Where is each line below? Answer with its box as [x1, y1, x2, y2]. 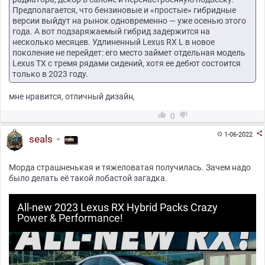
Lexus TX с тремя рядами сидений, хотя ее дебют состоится [12, 59, 241, 69]
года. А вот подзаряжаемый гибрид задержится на [12, 27, 210, 37]
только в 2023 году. [12, 69, 88, 79]
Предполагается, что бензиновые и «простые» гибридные [12, 5, 236, 15]
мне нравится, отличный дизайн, [9, 92, 135, 102]
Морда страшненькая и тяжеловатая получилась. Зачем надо [9, 163, 251, 173]
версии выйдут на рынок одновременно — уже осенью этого [12, 16, 246, 26]
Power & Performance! [17, 212, 123, 225]
